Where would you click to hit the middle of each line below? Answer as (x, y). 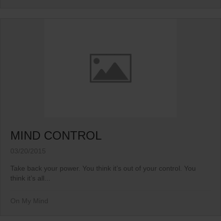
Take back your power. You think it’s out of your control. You (103, 168)
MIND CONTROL (56, 136)
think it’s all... (30, 178)
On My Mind (29, 201)
